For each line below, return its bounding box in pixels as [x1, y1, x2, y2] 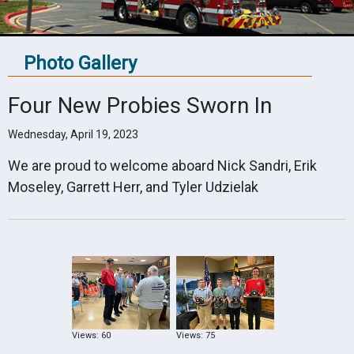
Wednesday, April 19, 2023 [8, 128, 138, 141]
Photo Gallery [24, 52, 137, 74]
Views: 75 [175, 330, 215, 341]
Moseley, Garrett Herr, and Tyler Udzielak [8, 179, 258, 195]
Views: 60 [71, 330, 111, 341]
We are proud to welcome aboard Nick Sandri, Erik [8, 157, 317, 174]
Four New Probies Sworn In [8, 92, 272, 119]
